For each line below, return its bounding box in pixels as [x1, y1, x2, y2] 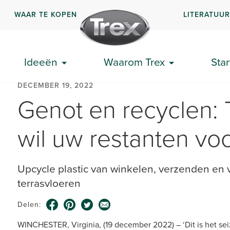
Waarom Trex [103, 54, 165, 70]
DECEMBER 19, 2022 [17, 80, 93, 91]
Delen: [17, 199, 41, 210]
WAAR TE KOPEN [14, 9, 78, 20]
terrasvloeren [17, 175, 81, 191]
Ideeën [24, 54, 57, 70]
